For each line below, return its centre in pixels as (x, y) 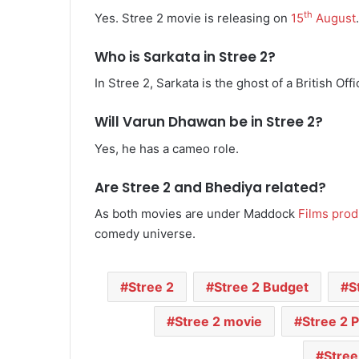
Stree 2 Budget (261, 287)
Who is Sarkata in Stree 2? (185, 56)
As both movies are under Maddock (196, 214)
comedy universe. (145, 234)
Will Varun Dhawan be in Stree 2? (209, 122)
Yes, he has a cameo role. (167, 148)
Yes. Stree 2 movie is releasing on (193, 18)
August (334, 18)
